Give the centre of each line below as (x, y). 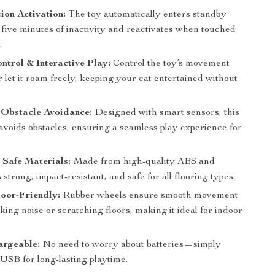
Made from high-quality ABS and (143, 162)
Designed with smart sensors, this (166, 113)
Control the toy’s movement (170, 64)
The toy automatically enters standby (146, 15)
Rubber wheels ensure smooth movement (149, 196)
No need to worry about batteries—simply (131, 245)
